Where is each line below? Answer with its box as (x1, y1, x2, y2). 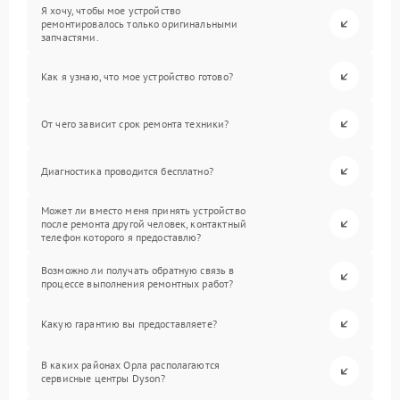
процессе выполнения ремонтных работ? (41, 276, 234, 290)
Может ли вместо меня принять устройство (41, 204, 246, 217)
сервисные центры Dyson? (41, 371, 166, 385)
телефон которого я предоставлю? (41, 230, 202, 244)
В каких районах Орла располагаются (41, 357, 221, 371)
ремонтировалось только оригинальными (41, 17, 238, 30)
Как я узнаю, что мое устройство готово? (41, 70, 233, 83)
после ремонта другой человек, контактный (41, 217, 246, 230)
